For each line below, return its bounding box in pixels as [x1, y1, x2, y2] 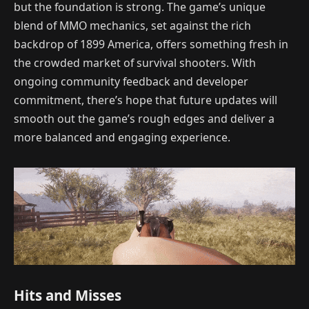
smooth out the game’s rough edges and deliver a [14, 110, 275, 126]
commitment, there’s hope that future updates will [14, 92, 277, 108]
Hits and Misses [14, 286, 121, 306]
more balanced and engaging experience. [14, 129, 230, 145]
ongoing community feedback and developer [14, 73, 248, 89]
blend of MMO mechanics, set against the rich [14, 17, 251, 33]
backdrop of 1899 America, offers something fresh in [14, 36, 288, 52]
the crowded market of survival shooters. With [14, 54, 256, 70]
